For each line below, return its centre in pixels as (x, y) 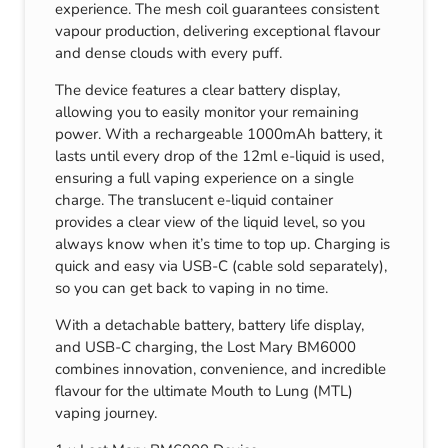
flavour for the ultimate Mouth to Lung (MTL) (204, 391)
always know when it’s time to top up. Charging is (222, 244)
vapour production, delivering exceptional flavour (217, 31)
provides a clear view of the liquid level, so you (210, 222)
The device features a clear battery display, (197, 90)
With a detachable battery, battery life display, (209, 325)
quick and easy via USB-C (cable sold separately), (221, 266)
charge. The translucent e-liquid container (194, 200)
